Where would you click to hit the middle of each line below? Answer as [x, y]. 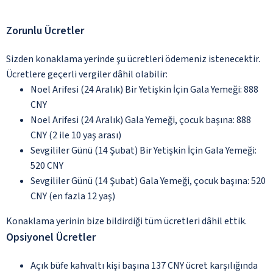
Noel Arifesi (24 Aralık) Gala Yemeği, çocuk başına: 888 [141, 120]
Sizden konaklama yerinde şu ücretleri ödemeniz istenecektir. [133, 59]
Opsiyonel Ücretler [51, 237]
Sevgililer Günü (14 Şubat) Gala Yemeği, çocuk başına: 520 [148, 181]
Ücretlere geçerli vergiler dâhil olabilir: [87, 74]
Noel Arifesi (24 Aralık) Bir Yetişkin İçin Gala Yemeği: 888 [144, 89]
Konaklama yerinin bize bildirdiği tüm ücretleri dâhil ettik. [126, 221]
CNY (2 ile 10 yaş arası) [76, 135]
